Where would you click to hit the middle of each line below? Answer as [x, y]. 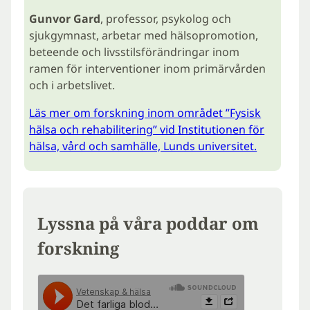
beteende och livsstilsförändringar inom [135, 52]
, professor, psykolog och [166, 19]
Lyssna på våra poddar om [148, 223]
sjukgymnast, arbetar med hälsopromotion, [144, 36]
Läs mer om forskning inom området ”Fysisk [145, 113]
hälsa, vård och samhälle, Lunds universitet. [143, 146]
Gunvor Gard [65, 19]
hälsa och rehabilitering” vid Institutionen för [147, 130]
